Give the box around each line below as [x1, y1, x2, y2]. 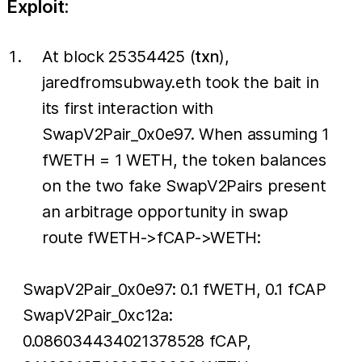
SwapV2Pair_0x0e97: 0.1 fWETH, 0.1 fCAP [23, 279, 326, 299]
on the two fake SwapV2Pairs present [42, 175, 326, 196]
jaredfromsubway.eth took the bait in [42, 72, 319, 92]
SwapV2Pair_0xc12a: [23, 305, 173, 325]
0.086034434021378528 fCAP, [23, 330, 252, 351]
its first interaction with [42, 98, 214, 118]
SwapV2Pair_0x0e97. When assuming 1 [42, 124, 329, 144]
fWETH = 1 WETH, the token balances [42, 149, 326, 170]
